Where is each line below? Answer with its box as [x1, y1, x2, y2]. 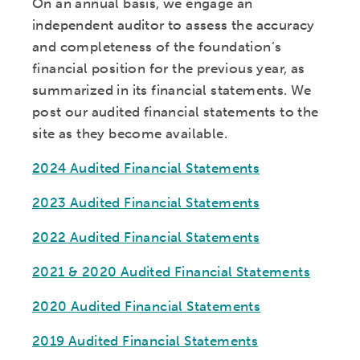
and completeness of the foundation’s [32, 39, 282, 55]
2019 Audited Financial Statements [32, 333, 259, 349]
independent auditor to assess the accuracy [32, 17, 315, 33]
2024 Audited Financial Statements [32, 160, 260, 176]
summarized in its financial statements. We [32, 82, 312, 98]
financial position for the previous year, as [32, 60, 305, 76]
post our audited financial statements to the [32, 104, 319, 120]
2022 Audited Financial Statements [32, 229, 260, 245]
